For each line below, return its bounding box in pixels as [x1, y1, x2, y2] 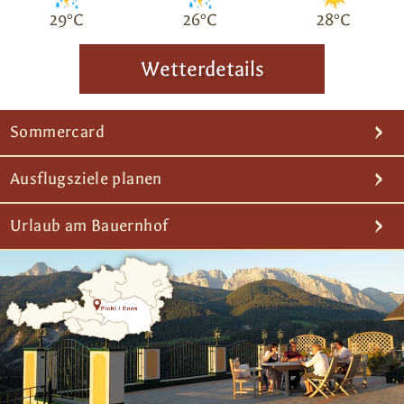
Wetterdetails [140, 57, 264, 82]
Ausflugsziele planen [10, 170, 162, 189]
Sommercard [10, 123, 105, 142]
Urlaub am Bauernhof [10, 216, 169, 236]
